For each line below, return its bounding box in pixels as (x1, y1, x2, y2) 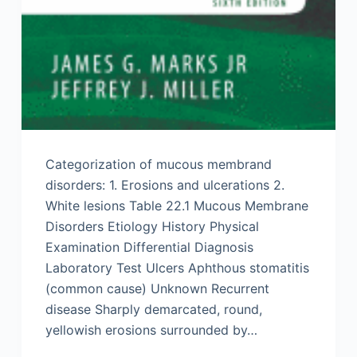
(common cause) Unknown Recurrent (45, 280, 269, 296)
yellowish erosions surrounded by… (45, 321, 257, 338)
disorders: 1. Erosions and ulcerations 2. (45, 176, 284, 193)
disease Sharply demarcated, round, (45, 300, 262, 317)
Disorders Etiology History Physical (45, 218, 259, 234)
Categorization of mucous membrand (45, 155, 272, 172)
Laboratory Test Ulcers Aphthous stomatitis (45, 259, 309, 276)
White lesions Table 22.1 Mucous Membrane (45, 197, 308, 214)
